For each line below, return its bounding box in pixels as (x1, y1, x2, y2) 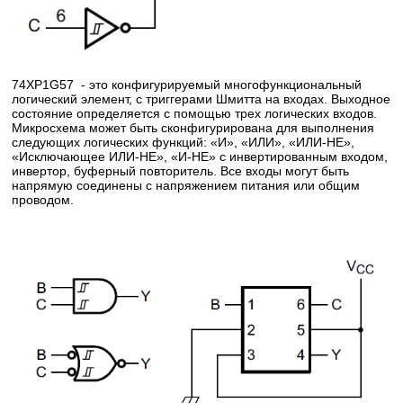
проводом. (12, 193, 75, 208)
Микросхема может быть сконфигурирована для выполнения (12, 121, 375, 136)
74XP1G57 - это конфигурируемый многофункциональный (12, 77, 363, 93)
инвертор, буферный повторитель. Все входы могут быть (12, 164, 350, 179)
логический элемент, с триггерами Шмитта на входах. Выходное (12, 92, 391, 107)
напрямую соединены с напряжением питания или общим (12, 178, 361, 193)
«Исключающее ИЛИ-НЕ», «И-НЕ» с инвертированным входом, (12, 149, 389, 165)
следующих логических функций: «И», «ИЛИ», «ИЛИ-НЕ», (12, 135, 355, 150)
